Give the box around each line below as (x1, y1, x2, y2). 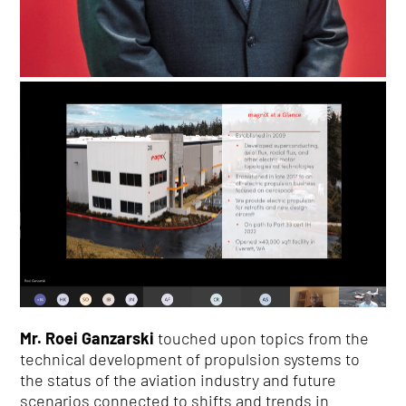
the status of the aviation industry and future (20, 370, 337, 391)
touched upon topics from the (154, 328, 370, 349)
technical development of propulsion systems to (20, 349, 361, 370)
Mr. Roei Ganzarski (20, 328, 155, 349)
